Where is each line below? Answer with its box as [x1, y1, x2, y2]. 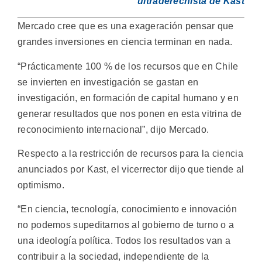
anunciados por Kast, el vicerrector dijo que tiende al [18, 164, 244, 174]
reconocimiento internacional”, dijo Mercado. [18, 124, 209, 135]
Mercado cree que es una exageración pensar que [18, 21, 234, 32]
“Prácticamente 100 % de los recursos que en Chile [18, 61, 239, 71]
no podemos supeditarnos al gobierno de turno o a [18, 220, 235, 230]
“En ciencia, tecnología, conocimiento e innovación [18, 204, 237, 215]
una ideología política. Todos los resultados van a [18, 236, 230, 246]
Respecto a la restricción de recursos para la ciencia [18, 149, 243, 158]
